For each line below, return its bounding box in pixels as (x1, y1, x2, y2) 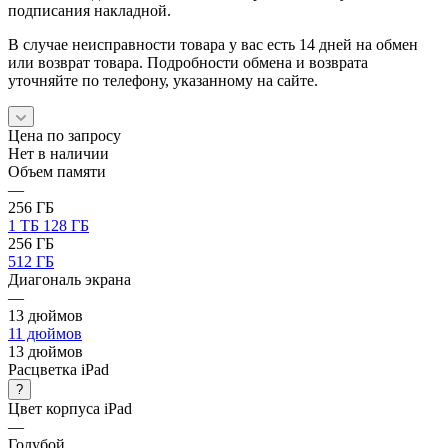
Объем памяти (8, 162, 106, 180)
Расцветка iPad (8, 360, 109, 378)
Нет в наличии (8, 144, 109, 162)
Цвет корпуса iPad (8, 399, 132, 417)
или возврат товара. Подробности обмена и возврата (8, 53, 368, 71)
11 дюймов (8, 324, 82, 342)
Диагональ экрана (8, 270, 131, 288)
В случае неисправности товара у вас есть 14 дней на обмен (8, 35, 418, 53)
